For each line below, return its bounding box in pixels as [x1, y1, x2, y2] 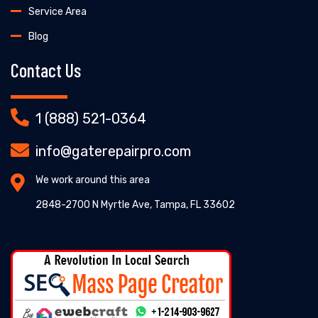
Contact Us [11, 58, 81, 81]
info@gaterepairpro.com [35, 142, 191, 160]
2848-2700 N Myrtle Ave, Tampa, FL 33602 [35, 198, 235, 211]
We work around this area [35, 173, 150, 186]
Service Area [28, 5, 87, 18]
